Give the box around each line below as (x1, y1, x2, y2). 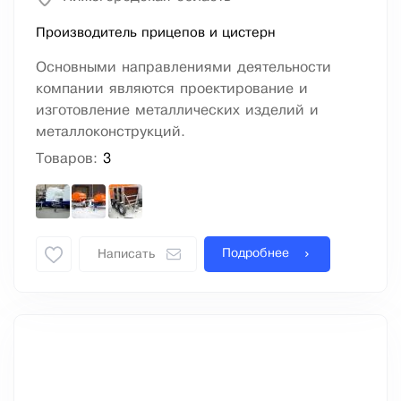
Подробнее (222, 248, 289, 260)
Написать (98, 249, 155, 261)
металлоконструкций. (36, 125, 185, 140)
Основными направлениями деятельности (36, 61, 331, 75)
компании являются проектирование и (36, 82, 308, 97)
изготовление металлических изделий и (36, 104, 319, 118)
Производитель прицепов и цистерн (36, 27, 276, 40)
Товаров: (36, 152, 103, 166)
